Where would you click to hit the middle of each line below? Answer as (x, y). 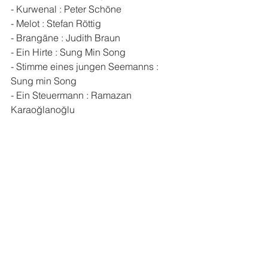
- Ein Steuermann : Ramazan (72, 95)
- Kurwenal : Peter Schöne (66, 9)
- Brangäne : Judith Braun (66, 38)
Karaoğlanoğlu (43, 109)
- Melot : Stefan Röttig (56, 23)
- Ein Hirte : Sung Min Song (68, 52)
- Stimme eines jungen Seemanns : (86, 66)
